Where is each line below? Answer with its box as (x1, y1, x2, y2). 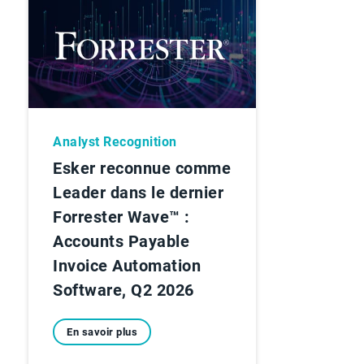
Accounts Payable (53, 231, 189, 251)
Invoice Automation (53, 255, 201, 275)
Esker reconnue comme (53, 158, 231, 178)
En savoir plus (67, 325, 137, 338)
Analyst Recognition (53, 133, 177, 149)
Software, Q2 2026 (53, 279, 194, 300)
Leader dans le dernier (53, 182, 223, 202)
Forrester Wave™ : (53, 206, 190, 227)
